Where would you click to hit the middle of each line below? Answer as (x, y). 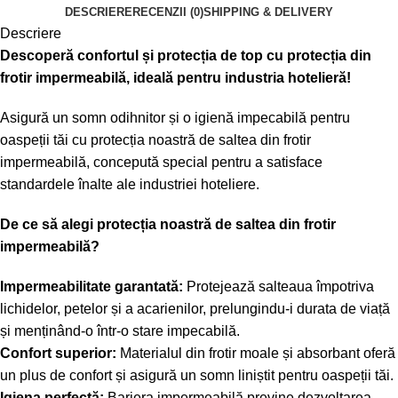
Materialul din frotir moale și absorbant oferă (256, 354)
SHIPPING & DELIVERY (268, 12)
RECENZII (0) (168, 12)
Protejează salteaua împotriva (279, 287)
